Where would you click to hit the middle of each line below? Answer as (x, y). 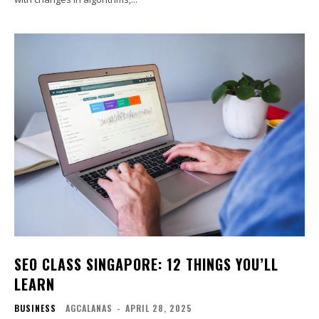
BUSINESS (35, 308)
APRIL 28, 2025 (159, 308)
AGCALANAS (89, 308)
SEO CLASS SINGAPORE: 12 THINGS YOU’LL (146, 265)
